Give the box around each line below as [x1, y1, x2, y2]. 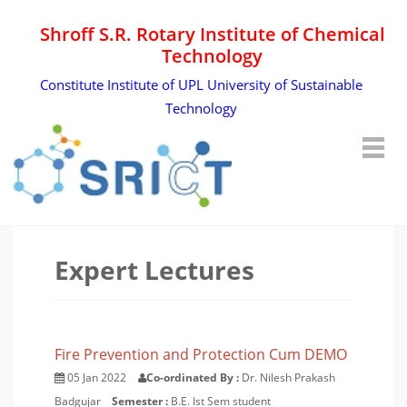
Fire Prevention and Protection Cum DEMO [55, 344, 347, 364]
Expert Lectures [55, 253, 254, 287]
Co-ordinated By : [146, 370, 239, 385]
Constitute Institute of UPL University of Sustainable [40, 75, 362, 94]
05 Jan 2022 [67, 370, 126, 385]
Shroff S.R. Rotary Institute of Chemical [39, 22, 385, 46]
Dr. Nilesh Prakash [242, 370, 335, 385]
